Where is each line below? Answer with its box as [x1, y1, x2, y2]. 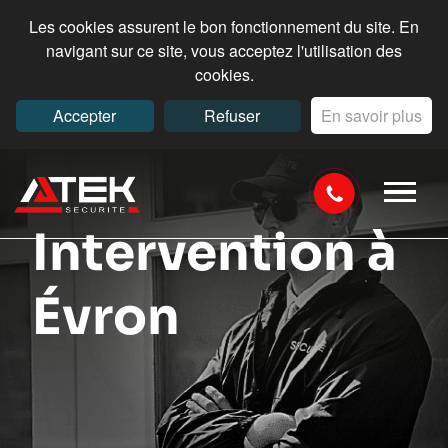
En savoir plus [321, 104, 423, 127]
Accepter [53, 104, 117, 127]
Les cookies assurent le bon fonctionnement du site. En [29, 15, 419, 38]
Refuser [204, 104, 261, 127]
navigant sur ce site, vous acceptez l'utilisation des [46, 39, 402, 62]
